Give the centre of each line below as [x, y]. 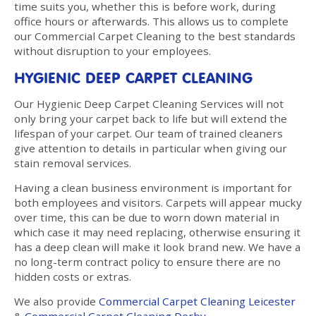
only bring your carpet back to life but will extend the [151, 118]
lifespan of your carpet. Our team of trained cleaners [148, 133]
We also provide [56, 301]
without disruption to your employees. [113, 50]
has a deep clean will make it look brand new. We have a [157, 247]
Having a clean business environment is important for [153, 187]
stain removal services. [73, 163]
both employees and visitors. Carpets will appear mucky [158, 202]
